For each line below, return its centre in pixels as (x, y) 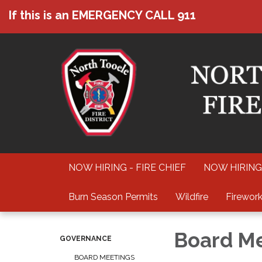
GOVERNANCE (86, 239)
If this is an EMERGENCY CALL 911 (102, 15)
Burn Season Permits (113, 197)
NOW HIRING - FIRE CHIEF (127, 168)
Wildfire (192, 197)
